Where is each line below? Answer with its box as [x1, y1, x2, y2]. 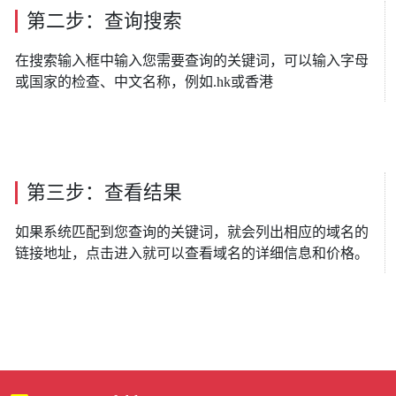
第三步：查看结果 [27, 182, 182, 203]
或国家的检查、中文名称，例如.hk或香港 [15, 74, 273, 89]
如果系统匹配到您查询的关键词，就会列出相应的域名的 [15, 225, 369, 240]
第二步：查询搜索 [27, 11, 182, 32]
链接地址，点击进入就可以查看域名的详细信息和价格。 [15, 246, 369, 261]
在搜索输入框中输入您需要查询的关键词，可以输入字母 [15, 53, 369, 68]
